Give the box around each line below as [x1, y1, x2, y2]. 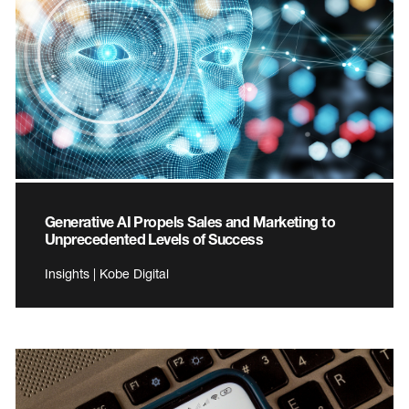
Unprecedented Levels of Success [45, 229, 264, 247]
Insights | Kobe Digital [45, 265, 169, 281]
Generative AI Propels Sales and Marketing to [45, 212, 336, 230]
